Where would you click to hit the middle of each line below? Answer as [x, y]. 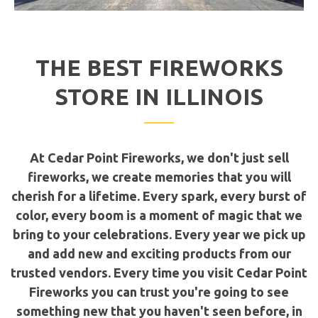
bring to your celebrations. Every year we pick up [159, 235]
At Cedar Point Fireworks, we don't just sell [159, 158]
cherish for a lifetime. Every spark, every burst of [159, 196]
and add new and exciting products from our [159, 254]
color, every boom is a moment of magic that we [159, 215]
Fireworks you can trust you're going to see [159, 292]
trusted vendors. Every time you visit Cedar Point [159, 273]
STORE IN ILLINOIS [159, 97]
